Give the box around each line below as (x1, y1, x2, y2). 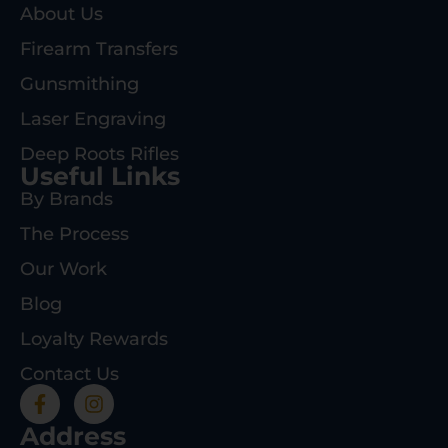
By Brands (20, 187, 113, 210)
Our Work (20, 257, 107, 280)
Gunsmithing (20, 72, 139, 95)
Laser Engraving (20, 107, 166, 130)
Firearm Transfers (20, 37, 178, 60)
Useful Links (20, 160, 180, 191)
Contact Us (20, 362, 119, 385)
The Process (20, 222, 129, 245)
